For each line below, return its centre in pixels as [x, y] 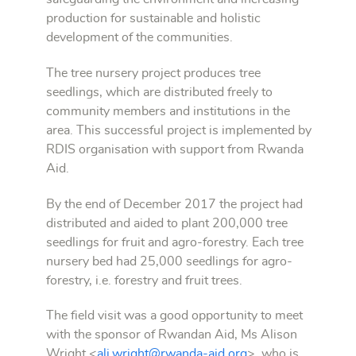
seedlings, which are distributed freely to [159, 92]
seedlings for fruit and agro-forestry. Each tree [175, 242]
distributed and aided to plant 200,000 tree [167, 223]
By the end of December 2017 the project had [174, 204]
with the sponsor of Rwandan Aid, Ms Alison [172, 335]
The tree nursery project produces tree [153, 73]
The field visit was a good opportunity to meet [174, 316]
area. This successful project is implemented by [179, 130]
